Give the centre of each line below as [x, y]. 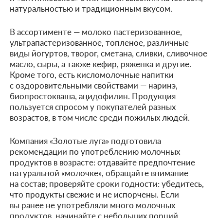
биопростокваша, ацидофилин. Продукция [93, 96]
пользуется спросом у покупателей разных [93, 107]
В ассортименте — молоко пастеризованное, [96, 32]
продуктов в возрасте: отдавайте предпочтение [102, 162]
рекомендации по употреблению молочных [95, 151]
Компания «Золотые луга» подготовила [85, 141]
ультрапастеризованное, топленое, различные [99, 42]
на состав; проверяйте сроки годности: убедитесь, [107, 183]
